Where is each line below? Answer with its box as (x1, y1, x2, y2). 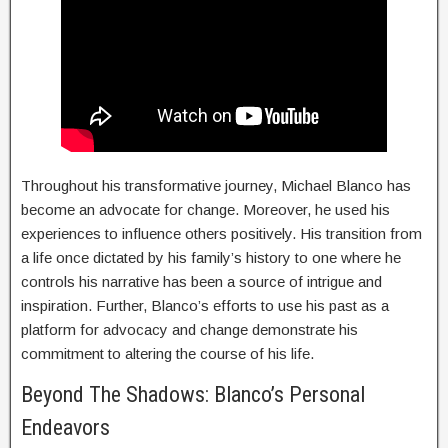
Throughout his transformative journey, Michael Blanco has (21, 177, 411, 194)
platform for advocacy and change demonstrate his (21, 321, 358, 338)
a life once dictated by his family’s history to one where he (21, 249, 401, 266)
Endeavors (21, 415, 110, 440)
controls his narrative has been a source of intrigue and (21, 273, 382, 290)
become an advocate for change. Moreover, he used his (21, 201, 390, 218)
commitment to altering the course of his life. (21, 345, 314, 362)
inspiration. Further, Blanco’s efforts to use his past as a (21, 297, 389, 314)
